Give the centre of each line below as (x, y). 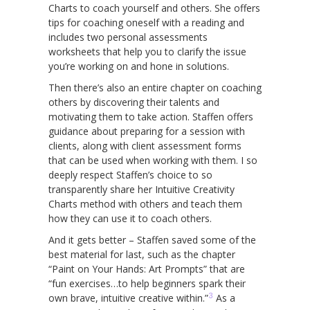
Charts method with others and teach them (145, 203)
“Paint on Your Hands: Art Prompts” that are (147, 268)
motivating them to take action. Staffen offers (151, 116)
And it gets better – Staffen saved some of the (152, 239)
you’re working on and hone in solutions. (139, 66)
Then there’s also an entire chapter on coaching (155, 87)
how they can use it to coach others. (131, 218)
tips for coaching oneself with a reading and (146, 22)
